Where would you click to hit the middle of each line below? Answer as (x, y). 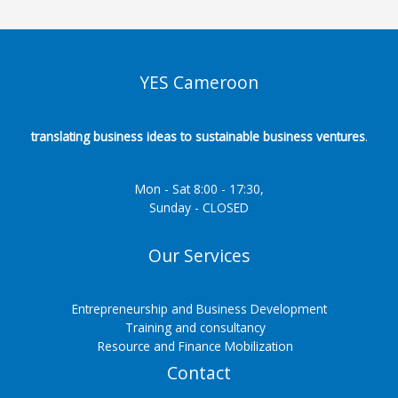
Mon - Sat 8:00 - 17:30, (199, 189)
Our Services (199, 255)
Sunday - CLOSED (199, 207)
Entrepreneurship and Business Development (199, 309)
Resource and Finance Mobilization (199, 346)
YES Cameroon (199, 83)
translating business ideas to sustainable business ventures (198, 136)
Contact (199, 374)
